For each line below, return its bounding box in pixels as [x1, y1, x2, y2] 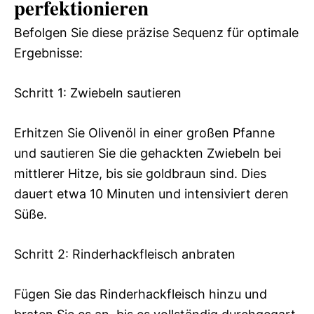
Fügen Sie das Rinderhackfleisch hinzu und [14, 287, 267, 302]
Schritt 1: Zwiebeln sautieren [14, 86, 182, 101]
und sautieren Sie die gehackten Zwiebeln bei [14, 146, 281, 161]
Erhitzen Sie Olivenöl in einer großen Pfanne [14, 125, 275, 141]
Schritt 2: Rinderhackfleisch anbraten [14, 247, 235, 262]
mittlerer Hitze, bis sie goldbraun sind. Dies [14, 166, 266, 182]
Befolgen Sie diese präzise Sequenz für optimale [14, 25, 299, 41]
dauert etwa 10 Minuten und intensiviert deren [14, 186, 289, 202]
